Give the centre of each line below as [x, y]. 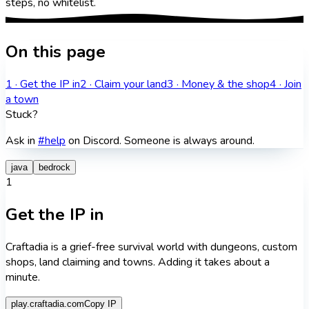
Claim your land [131, 84]
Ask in [20, 140]
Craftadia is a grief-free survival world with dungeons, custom [151, 247]
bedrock [54, 167]
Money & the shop [226, 84]
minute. [23, 277]
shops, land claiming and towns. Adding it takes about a [138, 262]
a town [22, 99]
